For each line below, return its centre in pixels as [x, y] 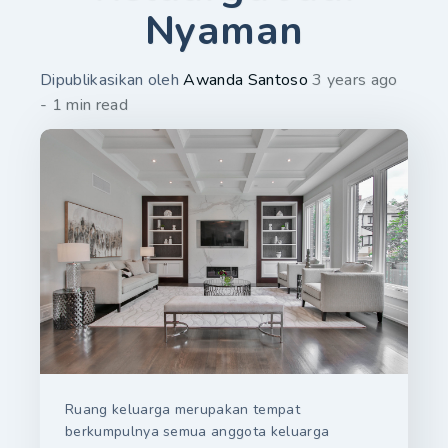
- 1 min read [84, 104]
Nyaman [224, 30]
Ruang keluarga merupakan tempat [182, 410]
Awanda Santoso [245, 79]
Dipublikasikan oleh [112, 79]
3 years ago [355, 79]
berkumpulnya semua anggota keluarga [197, 432]
